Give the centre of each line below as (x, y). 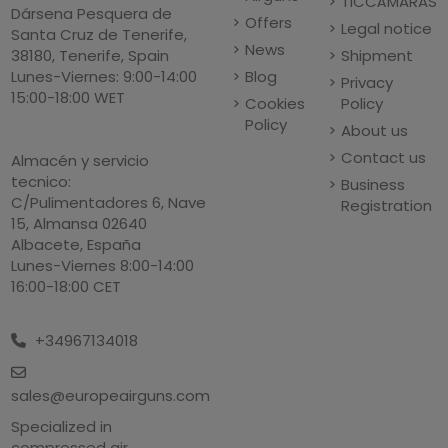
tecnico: (41, 182)
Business (372, 185)
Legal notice (386, 29)
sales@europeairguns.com (111, 395)
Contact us (383, 158)
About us (374, 131)
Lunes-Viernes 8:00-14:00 (103, 266)
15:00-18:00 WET (68, 98)
